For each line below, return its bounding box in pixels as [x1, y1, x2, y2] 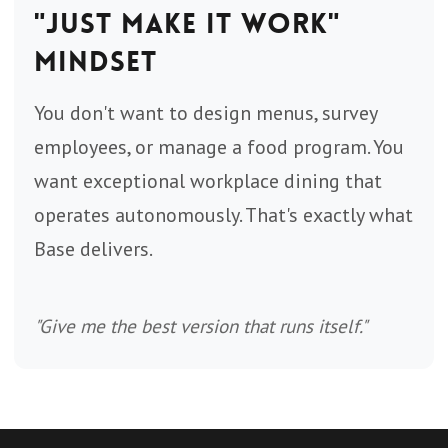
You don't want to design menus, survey [34, 100, 377, 126]
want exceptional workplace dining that [34, 168, 382, 194]
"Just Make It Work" [34, 6, 340, 42]
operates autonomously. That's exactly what [34, 202, 413, 228]
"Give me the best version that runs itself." [34, 314, 367, 338]
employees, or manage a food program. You [34, 134, 404, 160]
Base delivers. [34, 236, 153, 262]
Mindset [34, 44, 157, 80]
